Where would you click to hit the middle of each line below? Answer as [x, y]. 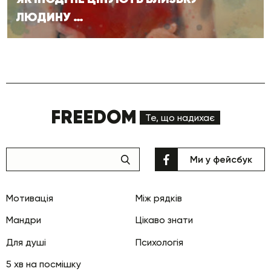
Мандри [24, 220]
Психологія [159, 242]
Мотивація [30, 198]
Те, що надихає [180, 117]
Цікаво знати [164, 220]
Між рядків [159, 198]
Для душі [26, 242]
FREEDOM [94, 117]
